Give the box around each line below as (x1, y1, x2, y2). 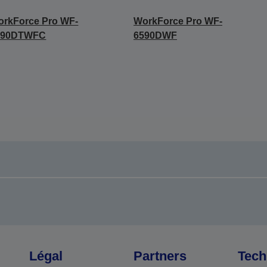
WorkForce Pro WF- (133, 16, 222, 26)
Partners (133, 249, 187, 263)
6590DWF (133, 30, 177, 41)
